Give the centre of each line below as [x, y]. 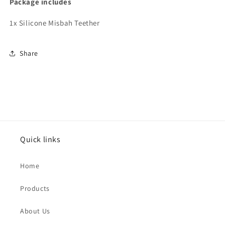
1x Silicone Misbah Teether [55, 23]
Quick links [40, 139]
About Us [35, 211]
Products [35, 188]
